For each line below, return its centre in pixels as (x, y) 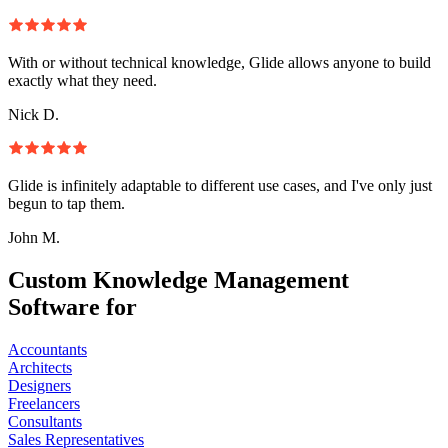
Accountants (47, 349)
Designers (39, 385)
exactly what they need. (82, 80)
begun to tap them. (66, 203)
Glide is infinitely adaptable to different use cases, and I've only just (220, 185)
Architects (40, 367)
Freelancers (44, 403)
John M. (34, 237)
